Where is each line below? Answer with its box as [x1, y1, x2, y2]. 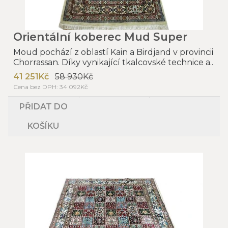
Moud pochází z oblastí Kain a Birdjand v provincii [13, 47, 213, 57]
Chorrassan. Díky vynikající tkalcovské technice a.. [13, 57, 213, 67]
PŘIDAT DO [19, 101, 68, 111]
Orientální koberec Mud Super [13, 30, 187, 43]
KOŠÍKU [27, 121, 60, 131]
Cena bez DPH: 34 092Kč [13, 82, 88, 91]
